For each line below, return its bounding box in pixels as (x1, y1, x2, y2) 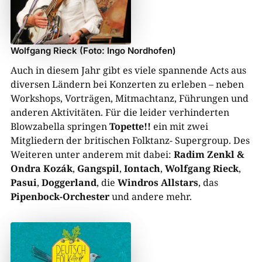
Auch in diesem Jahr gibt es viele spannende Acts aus (10, 64, 246, 77)
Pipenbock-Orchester (10, 190, 112, 204)
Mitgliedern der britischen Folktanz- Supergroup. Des (10, 134, 250, 147)
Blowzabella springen (10, 120, 109, 133)
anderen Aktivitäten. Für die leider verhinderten (10, 106, 229, 119)
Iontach (123, 162, 160, 175)
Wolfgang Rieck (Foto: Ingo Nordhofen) (10, 45, 176, 57)
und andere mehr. (111, 190, 192, 204)
